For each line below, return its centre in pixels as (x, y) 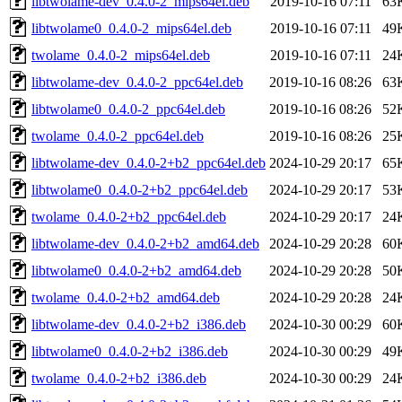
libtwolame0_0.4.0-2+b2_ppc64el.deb (140, 189)
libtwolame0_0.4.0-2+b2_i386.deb (130, 351)
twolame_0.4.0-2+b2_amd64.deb (126, 297)
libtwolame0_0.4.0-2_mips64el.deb (131, 28)
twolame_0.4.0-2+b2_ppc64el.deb (129, 216)
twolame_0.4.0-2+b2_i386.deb (119, 378)
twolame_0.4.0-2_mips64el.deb (121, 55)
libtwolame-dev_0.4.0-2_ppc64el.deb (137, 82)
